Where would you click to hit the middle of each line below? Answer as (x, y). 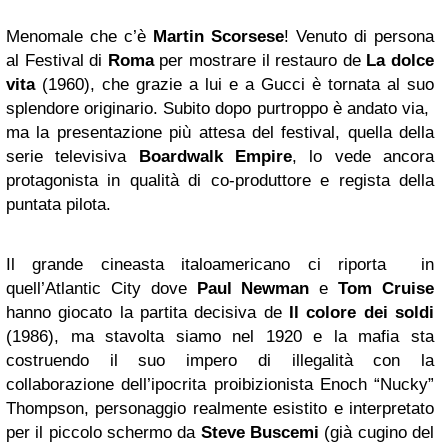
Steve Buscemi (260, 432)
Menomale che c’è (76, 36)
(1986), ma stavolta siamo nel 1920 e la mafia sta (220, 336)
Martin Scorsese (215, 36)
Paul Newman (253, 288)
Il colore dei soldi (358, 312)
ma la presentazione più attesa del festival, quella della (220, 132)
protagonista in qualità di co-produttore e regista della (220, 180)
